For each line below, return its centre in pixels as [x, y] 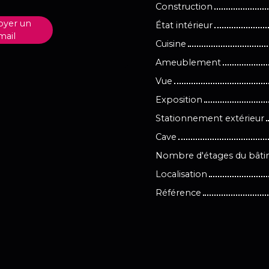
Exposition [179, 99]
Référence [178, 192]
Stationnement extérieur [210, 118]
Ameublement [188, 62]
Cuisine [171, 44]
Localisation [181, 174]
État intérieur [184, 25]
